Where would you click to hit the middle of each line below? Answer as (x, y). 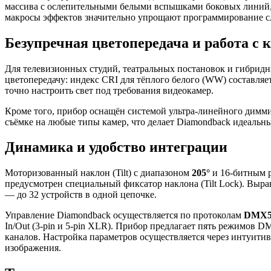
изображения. (33, 248)
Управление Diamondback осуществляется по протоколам (124, 215)
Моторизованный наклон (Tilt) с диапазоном (98, 173)
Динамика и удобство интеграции (116, 147)
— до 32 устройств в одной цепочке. (81, 195)
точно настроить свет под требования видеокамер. (109, 90)
